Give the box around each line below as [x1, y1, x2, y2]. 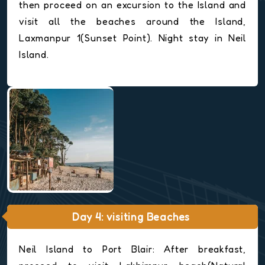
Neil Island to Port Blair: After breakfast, [19, 243, 246, 256]
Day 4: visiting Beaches [72, 211, 190, 224]
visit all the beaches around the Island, [19, 15, 246, 28]
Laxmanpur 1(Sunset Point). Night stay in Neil [19, 32, 246, 44]
